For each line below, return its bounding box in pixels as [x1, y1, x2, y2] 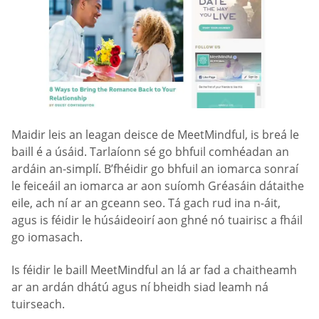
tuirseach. [11, 296, 65, 312]
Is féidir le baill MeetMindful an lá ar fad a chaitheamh [11, 261, 297, 278]
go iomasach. [11, 229, 83, 246]
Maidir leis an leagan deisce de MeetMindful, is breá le [11, 127, 299, 143]
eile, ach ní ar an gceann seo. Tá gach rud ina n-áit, [11, 195, 281, 211]
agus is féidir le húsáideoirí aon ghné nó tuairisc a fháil [11, 212, 303, 229]
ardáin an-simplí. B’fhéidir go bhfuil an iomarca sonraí [11, 161, 298, 177]
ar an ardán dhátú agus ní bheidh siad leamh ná [11, 278, 268, 295]
